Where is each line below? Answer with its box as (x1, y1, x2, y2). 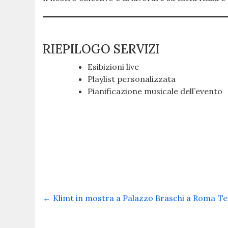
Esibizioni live (88, 61, 139, 72)
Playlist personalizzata (88, 73, 176, 84)
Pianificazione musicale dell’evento (88, 85, 223, 96)
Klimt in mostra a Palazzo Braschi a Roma (51, 192, 216, 203)
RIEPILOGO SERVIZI (43, 41, 160, 57)
